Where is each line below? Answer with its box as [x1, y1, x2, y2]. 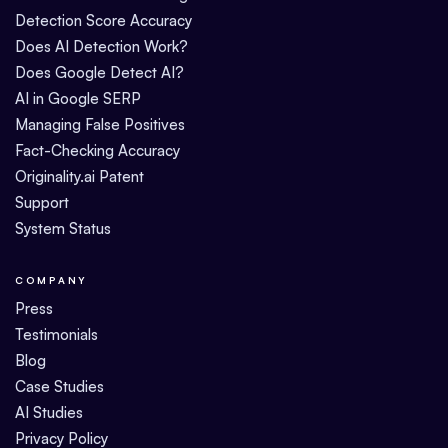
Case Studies [15, 376, 104, 396]
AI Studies [15, 402, 83, 422]
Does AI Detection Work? [15, 36, 188, 56]
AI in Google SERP [15, 88, 141, 108]
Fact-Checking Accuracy [15, 140, 180, 160]
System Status [15, 218, 111, 238]
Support [15, 192, 69, 212]
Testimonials [15, 324, 98, 344]
